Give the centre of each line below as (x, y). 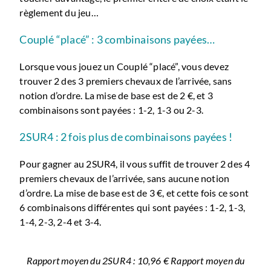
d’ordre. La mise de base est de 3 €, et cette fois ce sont (134, 192)
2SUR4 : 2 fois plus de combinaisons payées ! (126, 136)
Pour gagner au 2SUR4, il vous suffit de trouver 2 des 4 (135, 163)
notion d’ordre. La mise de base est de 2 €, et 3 (116, 95)
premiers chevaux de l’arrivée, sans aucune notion (125, 178)
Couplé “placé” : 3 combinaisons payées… (117, 39)
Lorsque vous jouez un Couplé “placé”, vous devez (124, 66)
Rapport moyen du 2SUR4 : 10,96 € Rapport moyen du (135, 260)
